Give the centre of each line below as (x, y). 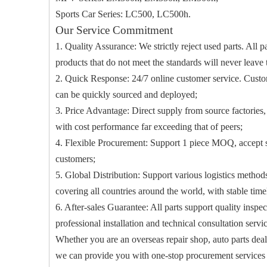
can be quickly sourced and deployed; (126, 94)
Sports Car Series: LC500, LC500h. (123, 14)
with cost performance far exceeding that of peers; (149, 127)
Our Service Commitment (114, 30)
